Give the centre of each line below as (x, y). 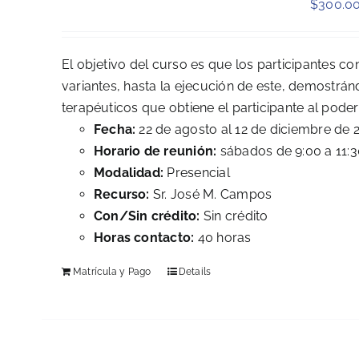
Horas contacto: (144, 238)
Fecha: (116, 130)
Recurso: (121, 195)
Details (195, 272)
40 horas (223, 238)
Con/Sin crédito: (147, 216)
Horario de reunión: (155, 151)
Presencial (197, 173)
